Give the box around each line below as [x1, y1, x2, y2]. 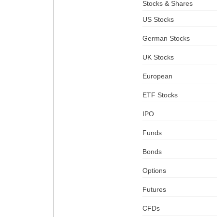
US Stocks [142, 15, 174, 23]
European [142, 72, 172, 80]
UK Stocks [142, 53, 174, 61]
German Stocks [142, 34, 190, 42]
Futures [142, 186, 166, 193]
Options [142, 167, 166, 174]
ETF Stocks [142, 91, 178, 99]
